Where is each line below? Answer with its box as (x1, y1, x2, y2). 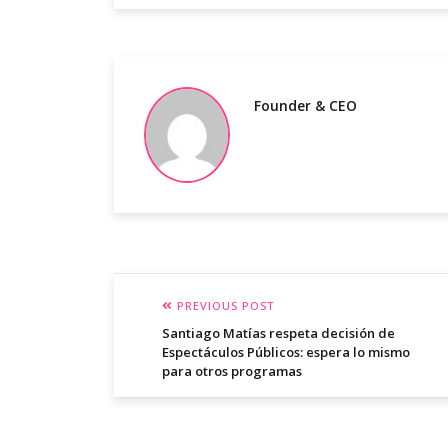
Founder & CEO (254, 96, 357, 116)
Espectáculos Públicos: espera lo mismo (162, 343, 410, 362)
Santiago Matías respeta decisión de (162, 324, 395, 343)
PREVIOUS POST (173, 298, 274, 314)
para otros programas (162, 362, 302, 381)
